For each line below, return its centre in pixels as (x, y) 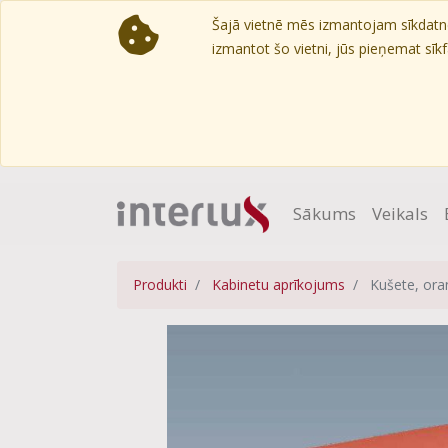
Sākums (324, 213)
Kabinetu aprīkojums (278, 284)
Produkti (160, 284)
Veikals (399, 213)
